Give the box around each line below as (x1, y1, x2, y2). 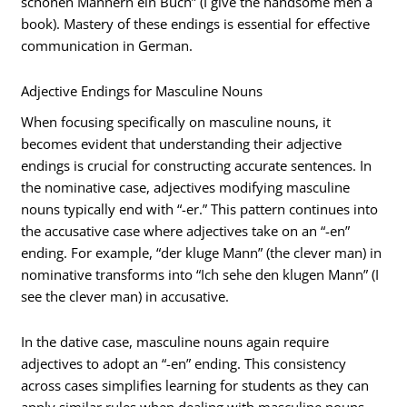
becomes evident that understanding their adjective (21, 134, 342, 154)
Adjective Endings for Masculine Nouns (21, 81, 263, 100)
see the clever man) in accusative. (21, 287, 230, 306)
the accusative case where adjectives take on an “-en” (21, 222, 351, 241)
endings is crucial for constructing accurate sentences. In (21, 156, 372, 175)
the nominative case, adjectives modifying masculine (21, 178, 351, 197)
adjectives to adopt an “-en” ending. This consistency (21, 353, 347, 372)
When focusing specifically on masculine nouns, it (21, 113, 332, 132)
